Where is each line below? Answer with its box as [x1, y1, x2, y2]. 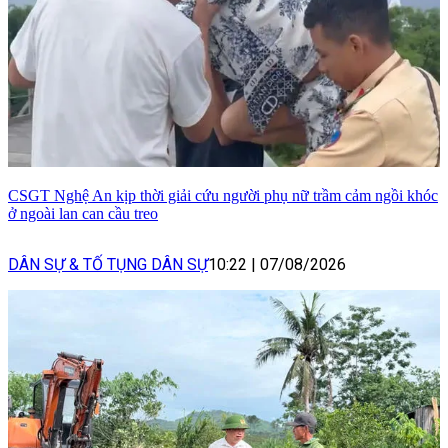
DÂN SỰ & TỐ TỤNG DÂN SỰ [8, 255, 208, 275]
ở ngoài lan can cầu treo [8, 205, 158, 223]
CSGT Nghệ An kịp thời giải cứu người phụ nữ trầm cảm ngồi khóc [8, 187, 438, 205]
